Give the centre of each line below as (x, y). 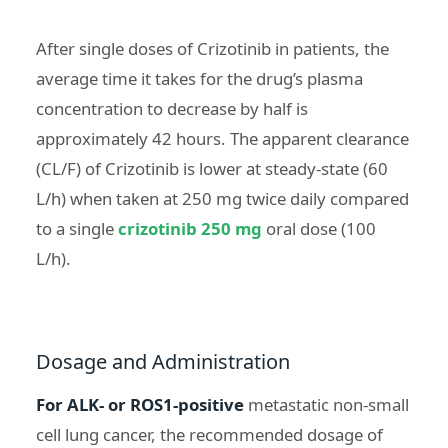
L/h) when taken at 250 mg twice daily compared (222, 198)
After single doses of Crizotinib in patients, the (212, 48)
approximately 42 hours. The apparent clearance (222, 138)
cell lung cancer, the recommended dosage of (209, 434)
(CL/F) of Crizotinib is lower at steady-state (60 (212, 168)
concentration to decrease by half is (172, 108)
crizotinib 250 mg (190, 228)
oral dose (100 (319, 228)
